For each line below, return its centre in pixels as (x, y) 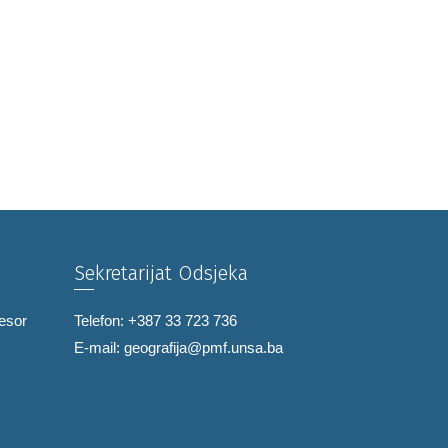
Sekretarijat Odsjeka (160, 273)
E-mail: (98, 347)
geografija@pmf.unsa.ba (203, 347)
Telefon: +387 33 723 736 (155, 320)
